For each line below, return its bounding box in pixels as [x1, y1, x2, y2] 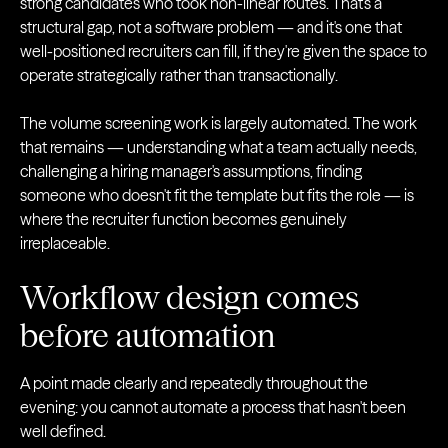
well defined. [20, 421, 106, 441]
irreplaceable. [20, 233, 110, 253]
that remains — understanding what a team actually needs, [20, 137, 417, 157]
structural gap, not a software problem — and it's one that [20, 17, 402, 37]
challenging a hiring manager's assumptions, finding [20, 161, 362, 181]
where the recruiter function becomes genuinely [20, 209, 347, 229]
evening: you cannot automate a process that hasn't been [20, 397, 406, 417]
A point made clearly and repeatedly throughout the [20, 373, 368, 393]
